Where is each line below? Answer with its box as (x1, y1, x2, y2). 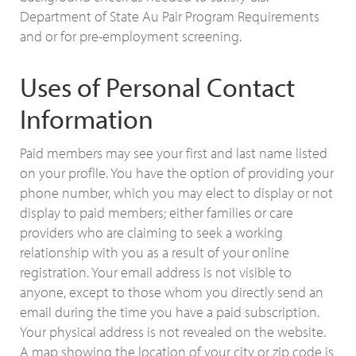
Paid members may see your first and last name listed (20, 144, 327, 162)
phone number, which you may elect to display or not (20, 184, 333, 202)
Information (20, 102, 153, 136)
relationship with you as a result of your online (20, 243, 289, 261)
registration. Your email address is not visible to (20, 263, 292, 281)
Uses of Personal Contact (20, 70, 295, 104)
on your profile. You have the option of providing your (20, 164, 334, 182)
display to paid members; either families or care (20, 203, 293, 222)
